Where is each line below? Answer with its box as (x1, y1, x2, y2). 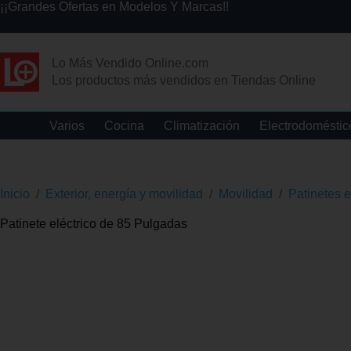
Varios (49, 118, 85, 132)
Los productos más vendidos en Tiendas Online (52, 74, 316, 88)
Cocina (103, 118, 144, 132)
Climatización (163, 118, 240, 132)
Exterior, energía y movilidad (45, 186, 203, 201)
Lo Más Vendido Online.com (52, 56, 208, 70)
